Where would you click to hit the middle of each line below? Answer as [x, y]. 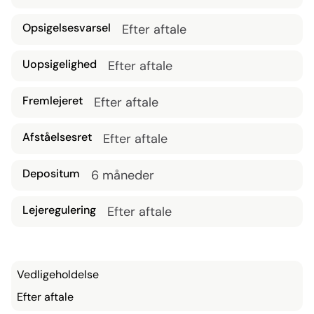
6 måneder [123, 175]
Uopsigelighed [60, 64]
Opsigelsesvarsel [67, 28]
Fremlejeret [53, 101]
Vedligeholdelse [58, 274]
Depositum [51, 173]
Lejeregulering [59, 210]
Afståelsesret [57, 137]
